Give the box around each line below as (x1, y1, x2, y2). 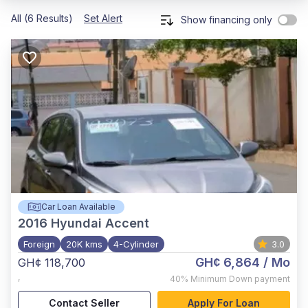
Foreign (23, 239, 55, 250)
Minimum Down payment (190, 274, 290, 284)
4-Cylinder (113, 239, 159, 250)
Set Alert (84, 12, 122, 24)
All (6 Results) (11, 12, 73, 24)
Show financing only (181, 14, 272, 25)
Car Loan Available (41, 201, 115, 212)
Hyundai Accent (51, 216, 149, 230)
